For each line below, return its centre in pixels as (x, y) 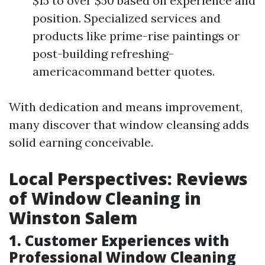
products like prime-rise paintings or (136, 36)
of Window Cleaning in (105, 198)
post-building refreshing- (103, 54)
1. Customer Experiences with (119, 240)
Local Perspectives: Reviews (128, 179)
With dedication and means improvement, (126, 107)
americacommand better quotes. (124, 71)
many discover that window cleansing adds (129, 125)
